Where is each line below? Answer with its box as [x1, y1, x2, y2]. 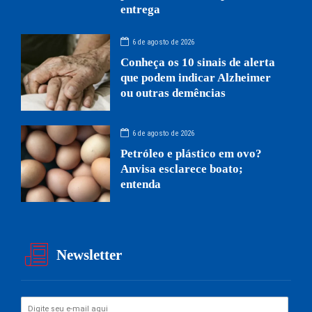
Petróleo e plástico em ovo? [120, 147, 263, 161]
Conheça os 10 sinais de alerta [120, 56, 276, 70]
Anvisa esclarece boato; [120, 162, 244, 176]
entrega [120, 3, 161, 17]
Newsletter [56, 247, 123, 264]
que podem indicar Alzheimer [120, 71, 272, 85]
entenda [120, 178, 162, 192]
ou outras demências [120, 86, 226, 100]
